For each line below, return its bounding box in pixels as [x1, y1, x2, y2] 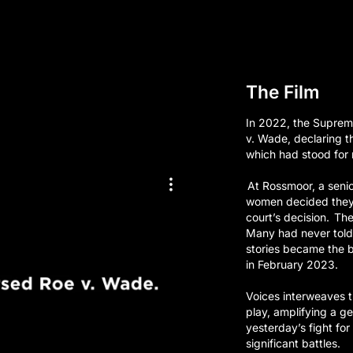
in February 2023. [245, 258, 338, 271]
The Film [245, 80, 319, 102]
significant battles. [245, 336, 340, 350]
